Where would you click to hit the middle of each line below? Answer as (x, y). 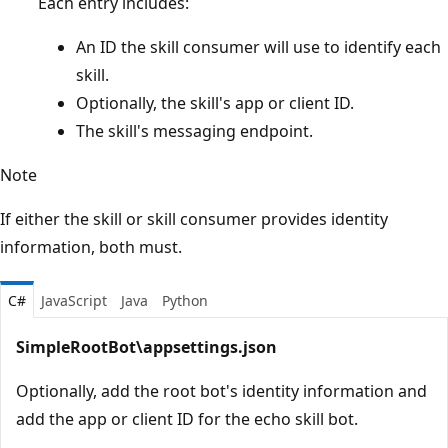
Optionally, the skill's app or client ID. (215, 102)
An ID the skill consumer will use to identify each (258, 46)
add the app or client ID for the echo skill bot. (187, 418)
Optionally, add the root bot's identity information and (221, 390)
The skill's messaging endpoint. (194, 130)
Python (185, 300)
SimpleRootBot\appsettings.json (146, 346)
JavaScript (74, 300)
